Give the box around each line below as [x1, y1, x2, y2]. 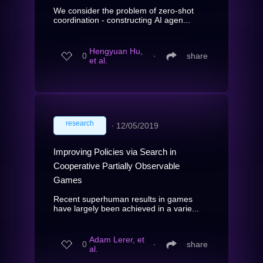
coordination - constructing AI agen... [53, 15, 190, 25]
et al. [89, 56, 107, 66]
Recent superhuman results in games [53, 194, 193, 204]
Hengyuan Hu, [89, 46, 143, 56]
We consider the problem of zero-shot [53, 5, 194, 15]
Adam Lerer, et [89, 235, 144, 245]
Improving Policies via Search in [53, 146, 176, 157]
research [66, 119, 94, 127]
